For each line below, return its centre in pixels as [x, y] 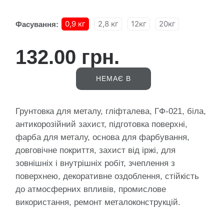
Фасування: [37, 24]
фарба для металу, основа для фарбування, [102, 137]
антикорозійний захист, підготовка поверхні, [101, 124]
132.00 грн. [67, 57]
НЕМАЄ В [113, 78]
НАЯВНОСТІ [113, 101]
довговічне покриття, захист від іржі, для [95, 150]
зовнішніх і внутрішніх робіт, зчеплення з [95, 163]
